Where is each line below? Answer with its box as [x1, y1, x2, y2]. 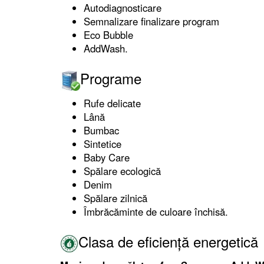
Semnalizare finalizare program [84, 14, 219, 28]
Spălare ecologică [84, 163, 161, 178]
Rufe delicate [84, 95, 141, 110]
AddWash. [84, 41, 128, 55]
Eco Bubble [84, 27, 133, 42]
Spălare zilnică [84, 190, 147, 205]
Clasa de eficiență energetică [78, 230, 258, 252]
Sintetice [84, 136, 121, 151]
